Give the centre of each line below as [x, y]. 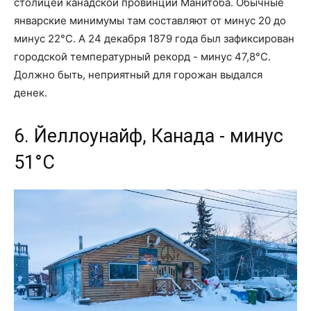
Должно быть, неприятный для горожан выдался [138, 75]
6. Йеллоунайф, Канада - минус [149, 136]
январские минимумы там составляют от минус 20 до [150, 21]
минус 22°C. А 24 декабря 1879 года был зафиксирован [154, 39]
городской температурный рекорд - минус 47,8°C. [142, 57]
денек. [31, 93]
